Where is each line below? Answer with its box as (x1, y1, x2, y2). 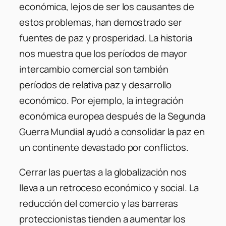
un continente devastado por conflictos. (19, 140, 189, 154)
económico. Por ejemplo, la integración (19, 93, 184, 107)
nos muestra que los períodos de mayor (19, 46, 188, 60)
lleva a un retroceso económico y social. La (19, 181, 199, 195)
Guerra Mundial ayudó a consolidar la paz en (19, 125, 205, 138)
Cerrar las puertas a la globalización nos (19, 165, 187, 179)
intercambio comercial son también (19, 62, 168, 76)
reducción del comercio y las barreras (19, 197, 179, 210)
